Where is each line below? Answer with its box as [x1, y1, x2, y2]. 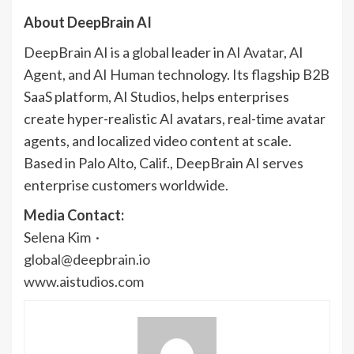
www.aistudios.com [24, 273, 144, 291]
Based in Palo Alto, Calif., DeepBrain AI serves [24, 154, 303, 172]
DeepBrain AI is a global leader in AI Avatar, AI [24, 43, 303, 62]
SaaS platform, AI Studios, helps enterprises [24, 88, 289, 106]
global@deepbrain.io [24, 250, 150, 269]
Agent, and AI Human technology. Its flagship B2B [24, 66, 330, 84]
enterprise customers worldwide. [24, 176, 228, 194]
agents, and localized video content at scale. [24, 132, 292, 150]
